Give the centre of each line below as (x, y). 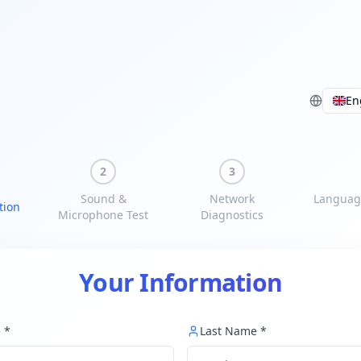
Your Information (180, 282)
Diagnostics (232, 214)
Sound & (103, 198)
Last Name (228, 330)
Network (232, 198)
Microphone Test (103, 214)
